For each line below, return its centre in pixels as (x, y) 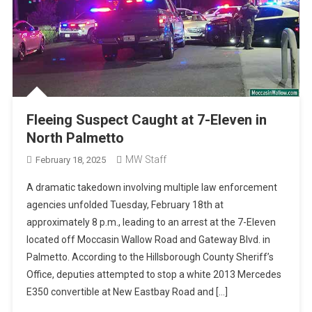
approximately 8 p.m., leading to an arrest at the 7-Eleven (151, 223)
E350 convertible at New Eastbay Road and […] (127, 292)
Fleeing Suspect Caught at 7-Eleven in (146, 120)
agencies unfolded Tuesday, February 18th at (125, 205)
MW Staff (146, 160)
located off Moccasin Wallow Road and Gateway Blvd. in (148, 240)
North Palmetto (75, 138)
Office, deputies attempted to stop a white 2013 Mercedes (154, 275)
